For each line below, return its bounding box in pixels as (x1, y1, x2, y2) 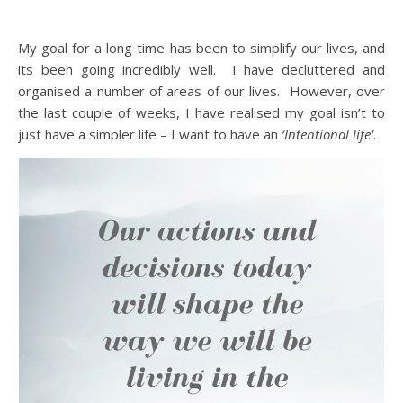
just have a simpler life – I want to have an (18, 124, 282, 143)
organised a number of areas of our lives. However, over (18, 81, 385, 100)
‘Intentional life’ (282, 124, 373, 143)
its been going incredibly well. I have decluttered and (18, 59, 385, 78)
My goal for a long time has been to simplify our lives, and (18, 38, 385, 57)
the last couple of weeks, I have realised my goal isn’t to (18, 103, 385, 121)
